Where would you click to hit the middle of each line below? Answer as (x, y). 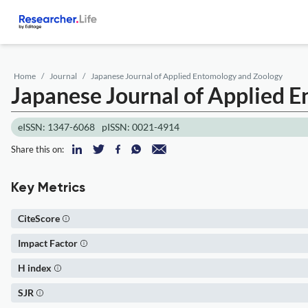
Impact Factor (48, 243)
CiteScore (39, 218)
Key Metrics (48, 188)
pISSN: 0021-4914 (141, 127)
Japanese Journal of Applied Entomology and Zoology (187, 76)
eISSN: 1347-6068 (56, 127)
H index (35, 268)
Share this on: (37, 149)
